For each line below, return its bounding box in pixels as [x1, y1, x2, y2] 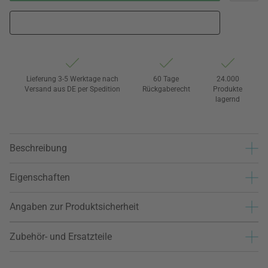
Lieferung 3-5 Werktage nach [26, 74, 118, 83]
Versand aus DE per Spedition [24, 84, 120, 93]
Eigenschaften [10, 172, 70, 184]
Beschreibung [10, 142, 67, 154]
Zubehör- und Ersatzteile [10, 231, 112, 243]
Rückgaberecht [142, 84, 190, 93]
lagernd [215, 95, 240, 103]
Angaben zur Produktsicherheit [10, 201, 139, 213]
